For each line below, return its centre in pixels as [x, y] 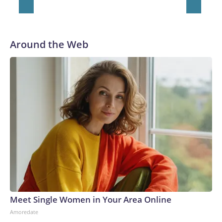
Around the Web [49, 44]
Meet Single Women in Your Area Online [91, 199]
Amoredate [24, 212]
